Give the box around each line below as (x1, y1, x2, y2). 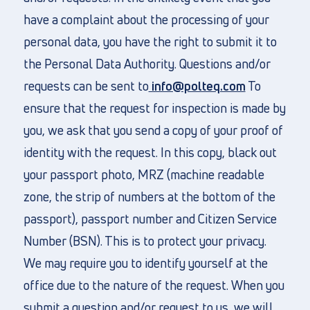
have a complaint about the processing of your (23, 11, 269, 28)
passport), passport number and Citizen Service (23, 210, 277, 227)
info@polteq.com (148, 77, 246, 94)
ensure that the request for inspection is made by (23, 100, 286, 116)
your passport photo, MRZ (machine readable (23, 166, 264, 183)
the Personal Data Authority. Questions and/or (23, 55, 271, 72)
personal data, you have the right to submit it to (23, 33, 277, 50)
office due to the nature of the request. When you (23, 277, 284, 293)
